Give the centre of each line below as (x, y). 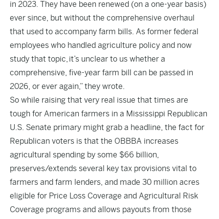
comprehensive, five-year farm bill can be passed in (101, 73)
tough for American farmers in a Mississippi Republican (109, 114)
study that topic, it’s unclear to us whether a (88, 59)
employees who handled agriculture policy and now (101, 45)
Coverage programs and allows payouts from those (101, 209)
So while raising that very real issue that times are (99, 100)
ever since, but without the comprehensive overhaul (102, 18)
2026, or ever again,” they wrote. (67, 86)
